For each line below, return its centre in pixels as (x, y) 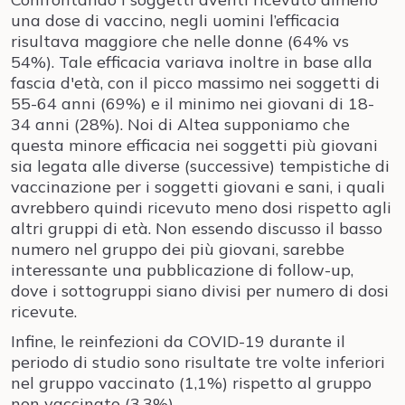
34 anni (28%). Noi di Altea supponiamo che (180, 124)
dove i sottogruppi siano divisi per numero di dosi (200, 291)
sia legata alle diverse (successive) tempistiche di (200, 166)
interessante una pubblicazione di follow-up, (182, 270)
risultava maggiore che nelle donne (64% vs (180, 41)
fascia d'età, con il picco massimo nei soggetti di (195, 83)
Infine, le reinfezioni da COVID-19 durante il (178, 341)
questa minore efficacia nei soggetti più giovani (194, 145)
